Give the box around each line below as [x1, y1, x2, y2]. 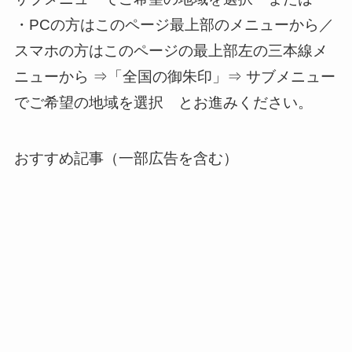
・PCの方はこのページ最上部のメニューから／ [13, 16, 334, 34]
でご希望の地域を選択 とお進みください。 [13, 94, 313, 112]
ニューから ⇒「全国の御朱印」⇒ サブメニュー [13, 68, 335, 86]
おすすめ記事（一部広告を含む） [13, 149, 238, 167]
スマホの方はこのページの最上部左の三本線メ [13, 42, 328, 60]
